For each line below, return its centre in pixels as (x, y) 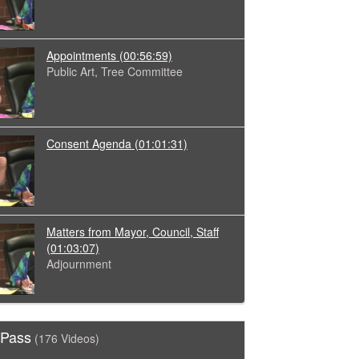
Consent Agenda (89, 143)
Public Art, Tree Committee (114, 71)
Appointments (81, 55)
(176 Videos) (67, 338)
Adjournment (79, 263)
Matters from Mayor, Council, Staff (132, 231)
